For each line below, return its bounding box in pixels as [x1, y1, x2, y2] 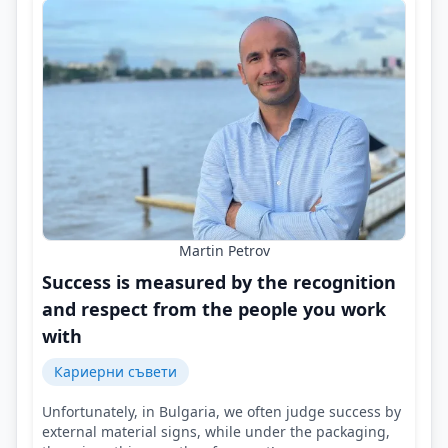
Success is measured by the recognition [42, 270, 396, 295]
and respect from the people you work [42, 297, 386, 322]
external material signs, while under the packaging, [42, 422, 390, 442]
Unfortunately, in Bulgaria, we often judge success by [42, 402, 401, 422]
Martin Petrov [178, 241, 270, 261]
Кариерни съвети [54, 362, 177, 382]
